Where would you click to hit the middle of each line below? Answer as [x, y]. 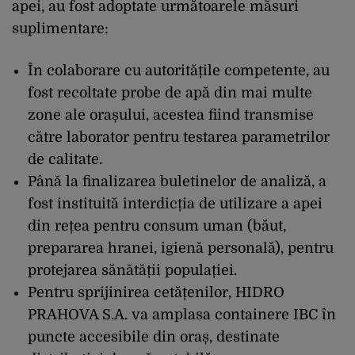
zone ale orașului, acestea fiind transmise [171, 115]
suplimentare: [60, 29]
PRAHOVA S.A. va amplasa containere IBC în [182, 315]
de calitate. [65, 159]
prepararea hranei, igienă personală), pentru [181, 248]
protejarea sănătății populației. [132, 270]
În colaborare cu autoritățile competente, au [179, 71]
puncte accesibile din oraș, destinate [154, 337]
